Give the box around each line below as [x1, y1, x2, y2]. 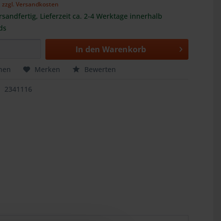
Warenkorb [102, 44, 147, 55]
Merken [35, 65, 61, 74]
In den [75, 44, 101, 55]
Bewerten [82, 65, 116, 74]
